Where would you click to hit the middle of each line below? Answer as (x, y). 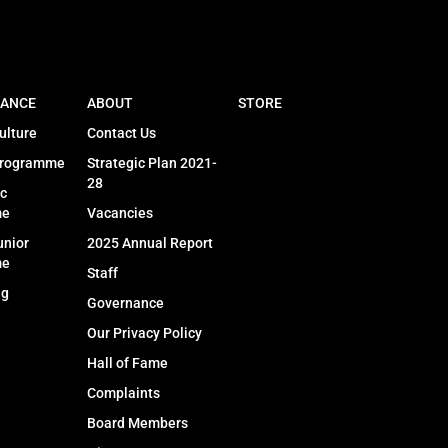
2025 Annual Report (149, 243)
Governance (125, 303)
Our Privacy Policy (144, 333)
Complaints (123, 393)
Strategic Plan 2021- (151, 163)
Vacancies (119, 213)
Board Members (137, 423)
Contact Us (121, 133)
